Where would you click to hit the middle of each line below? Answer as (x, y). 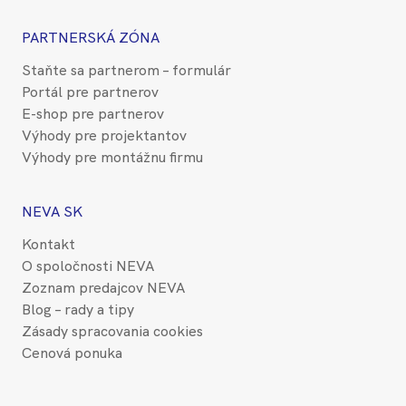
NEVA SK (52, 211)
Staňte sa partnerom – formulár (126, 70)
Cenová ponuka (72, 353)
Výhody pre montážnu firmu (112, 157)
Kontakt (48, 244)
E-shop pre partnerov (93, 113)
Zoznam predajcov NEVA (103, 287)
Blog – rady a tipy (78, 309)
